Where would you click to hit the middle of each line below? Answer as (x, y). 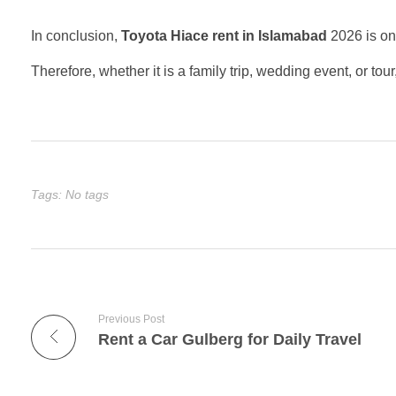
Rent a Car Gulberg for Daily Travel (230, 339)
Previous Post (131, 319)
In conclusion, (76, 35)
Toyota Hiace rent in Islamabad (224, 35)
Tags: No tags (70, 194)
